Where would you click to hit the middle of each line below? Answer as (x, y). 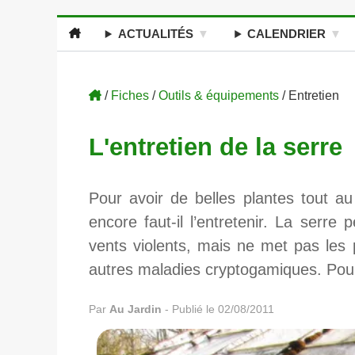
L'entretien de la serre (216, 146)
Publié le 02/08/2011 (223, 309)
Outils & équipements (219, 95)
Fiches (130, 95)
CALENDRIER (287, 34)
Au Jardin (137, 309)
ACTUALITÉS (155, 34)
